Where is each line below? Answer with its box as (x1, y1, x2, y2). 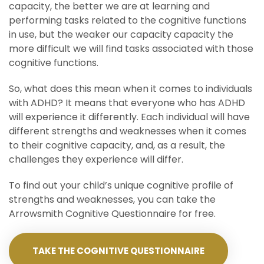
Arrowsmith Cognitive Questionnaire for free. (9, 207, 216, 220)
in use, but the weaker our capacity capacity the (9, 28, 233, 41)
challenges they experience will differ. (9, 153, 183, 166)
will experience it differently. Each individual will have (9, 110, 250, 124)
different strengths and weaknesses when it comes (9, 124, 246, 138)
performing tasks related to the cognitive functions (9, 14, 246, 27)
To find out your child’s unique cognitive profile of (9, 179, 233, 192)
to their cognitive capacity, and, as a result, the (9, 138, 225, 152)
